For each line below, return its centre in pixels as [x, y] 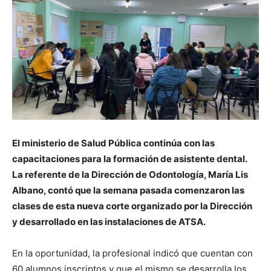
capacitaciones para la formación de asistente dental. [129, 159]
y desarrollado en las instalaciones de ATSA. [109, 222]
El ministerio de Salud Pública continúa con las [113, 143]
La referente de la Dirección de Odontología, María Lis [130, 175]
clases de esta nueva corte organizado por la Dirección [132, 206]
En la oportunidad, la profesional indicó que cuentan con [132, 253]
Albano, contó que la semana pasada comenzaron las [128, 191]
